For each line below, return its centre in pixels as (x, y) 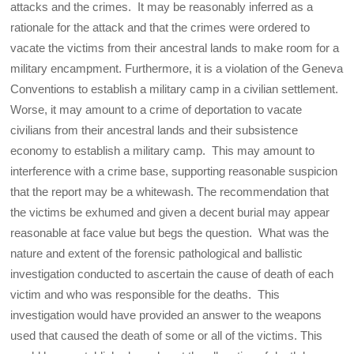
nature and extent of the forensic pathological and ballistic (157, 254)
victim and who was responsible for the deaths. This (145, 295)
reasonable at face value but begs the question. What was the (170, 233)
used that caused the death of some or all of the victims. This (167, 336)
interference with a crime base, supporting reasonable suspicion (174, 171)
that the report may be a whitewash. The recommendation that (170, 192)
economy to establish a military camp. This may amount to (163, 151)
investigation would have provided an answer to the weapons (166, 315)
